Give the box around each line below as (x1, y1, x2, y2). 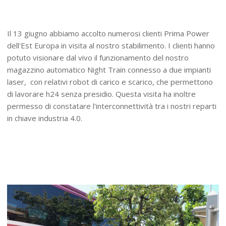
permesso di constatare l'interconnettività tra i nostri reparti (7, 101, 217, 111)
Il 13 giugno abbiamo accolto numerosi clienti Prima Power (7, 28, 210, 39)
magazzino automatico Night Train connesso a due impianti (7, 65, 211, 75)
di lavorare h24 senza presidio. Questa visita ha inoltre (7, 89, 196, 99)
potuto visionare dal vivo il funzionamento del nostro (7, 52, 189, 63)
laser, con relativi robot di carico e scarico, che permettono (7, 77, 213, 87)
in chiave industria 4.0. (7, 113, 85, 124)
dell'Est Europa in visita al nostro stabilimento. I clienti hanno (7, 40, 215, 51)
